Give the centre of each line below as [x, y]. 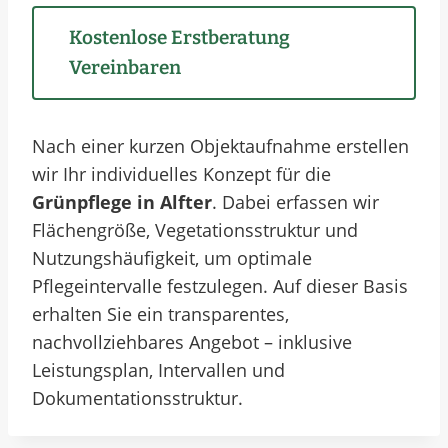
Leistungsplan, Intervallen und [158, 370]
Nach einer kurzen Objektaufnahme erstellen [220, 146]
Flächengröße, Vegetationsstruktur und [195, 230]
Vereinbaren [125, 67]
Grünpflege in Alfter [122, 202]
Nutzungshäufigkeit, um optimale [172, 258]
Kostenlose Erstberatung [179, 37]
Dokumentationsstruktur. [137, 398]
